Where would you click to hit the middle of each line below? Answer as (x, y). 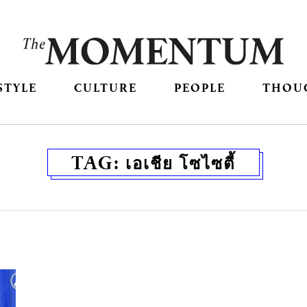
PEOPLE (200, 88)
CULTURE (105, 88)
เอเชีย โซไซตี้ (181, 163)
